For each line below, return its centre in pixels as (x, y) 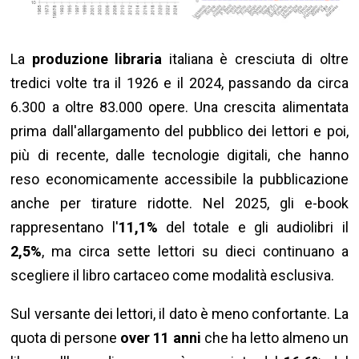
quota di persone (66, 338)
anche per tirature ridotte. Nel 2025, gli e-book (179, 204)
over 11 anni (161, 338)
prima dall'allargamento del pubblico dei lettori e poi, (179, 131)
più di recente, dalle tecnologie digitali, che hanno (179, 155)
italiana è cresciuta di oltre (255, 59)
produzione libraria (97, 59)
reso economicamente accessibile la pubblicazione (179, 179)
